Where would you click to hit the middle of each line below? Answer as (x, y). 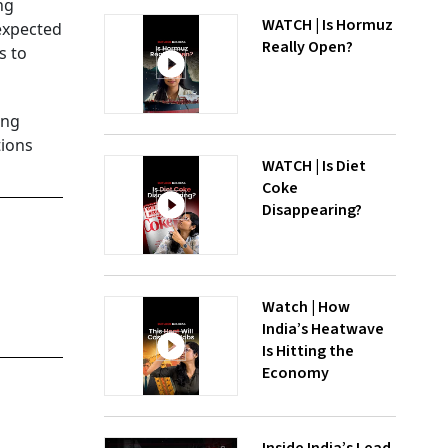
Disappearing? (312, 210)
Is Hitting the (308, 351)
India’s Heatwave (323, 329)
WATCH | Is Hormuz (327, 25)
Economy (295, 373)
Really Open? (307, 47)
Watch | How (306, 307)
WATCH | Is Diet (314, 166)
